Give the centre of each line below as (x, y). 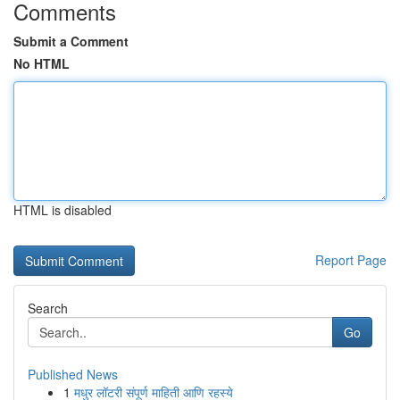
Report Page (351, 260)
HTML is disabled (62, 210)
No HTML (42, 63)
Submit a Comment (71, 41)
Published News (73, 374)
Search (48, 308)
